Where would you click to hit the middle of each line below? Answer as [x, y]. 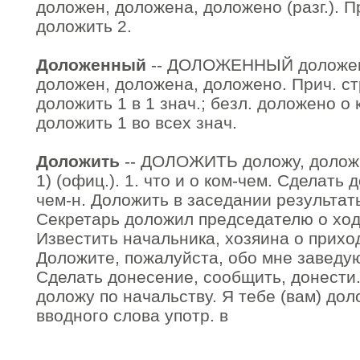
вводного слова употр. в [132, 315]
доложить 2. [84, 26]
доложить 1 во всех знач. [137, 123]
